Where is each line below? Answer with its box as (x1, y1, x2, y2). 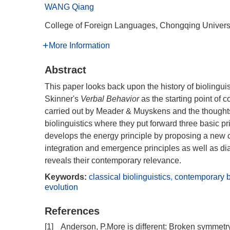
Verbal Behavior (81, 94, 139, 103)
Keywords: (45, 172, 87, 181)
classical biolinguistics (89, 172, 170, 181)
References (45, 205, 100, 217)
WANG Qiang (45, 3, 94, 11)
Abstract (45, 64, 86, 75)
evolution (45, 183, 78, 191)
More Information (49, 41, 110, 50)
